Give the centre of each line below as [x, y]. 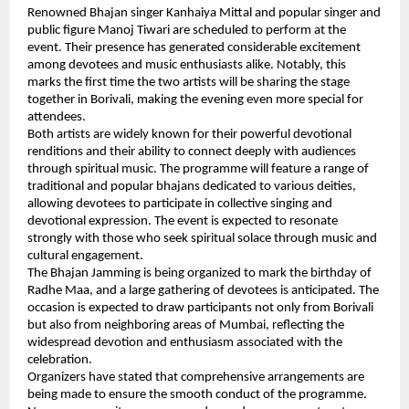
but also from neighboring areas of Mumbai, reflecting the [186, 326]
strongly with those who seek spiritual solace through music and [202, 239]
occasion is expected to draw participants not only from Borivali [200, 309]
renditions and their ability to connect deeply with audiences [192, 152]
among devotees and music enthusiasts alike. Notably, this [187, 66]
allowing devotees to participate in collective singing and [180, 204]
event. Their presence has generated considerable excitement [194, 48]
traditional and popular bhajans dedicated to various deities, [192, 187]
